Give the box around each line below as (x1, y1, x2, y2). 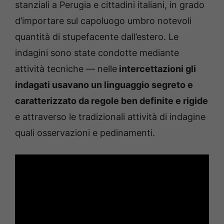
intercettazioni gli (117, 63, 196, 74)
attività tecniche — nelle (15, 63, 117, 74)
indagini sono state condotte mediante (15, 47, 179, 58)
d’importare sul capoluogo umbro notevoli (15, 15, 191, 26)
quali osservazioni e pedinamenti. (15, 127, 155, 138)
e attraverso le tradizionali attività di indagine (15, 111, 205, 122)
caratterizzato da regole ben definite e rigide (15, 95, 208, 106)
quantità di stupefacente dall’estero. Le (15, 31, 178, 42)
